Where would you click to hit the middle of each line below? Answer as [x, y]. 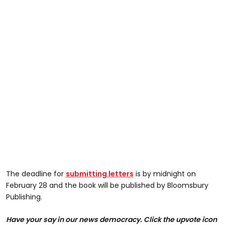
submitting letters [100, 174]
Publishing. [24, 197]
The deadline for [36, 174]
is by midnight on [165, 174]
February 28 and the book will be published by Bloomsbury [107, 185]
